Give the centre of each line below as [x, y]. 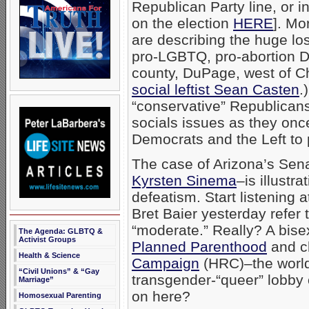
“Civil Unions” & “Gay [59, 271]
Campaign [166, 263]
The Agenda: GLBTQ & [61, 231]
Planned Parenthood [199, 246]
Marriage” [36, 279]
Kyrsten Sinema [184, 180]
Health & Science [49, 255]
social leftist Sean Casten [216, 89]
